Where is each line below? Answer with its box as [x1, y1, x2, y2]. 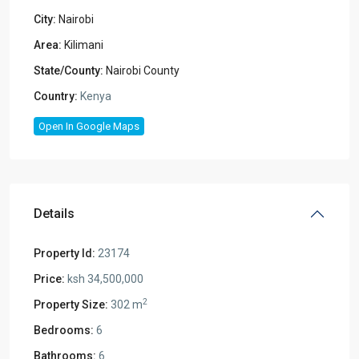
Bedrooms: [34, 323, 94, 337]
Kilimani [64, 38, 103, 51]
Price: [34, 272, 65, 285]
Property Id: [34, 246, 95, 260]
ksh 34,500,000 [65, 272, 143, 285]
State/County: [34, 63, 103, 77]
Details [34, 205, 75, 221]
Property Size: [34, 297, 108, 311]
